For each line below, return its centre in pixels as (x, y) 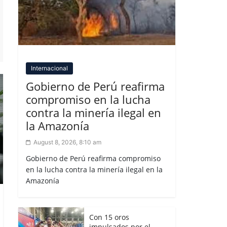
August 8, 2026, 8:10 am (67, 142)
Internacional (49, 68)
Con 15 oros (109, 217)
